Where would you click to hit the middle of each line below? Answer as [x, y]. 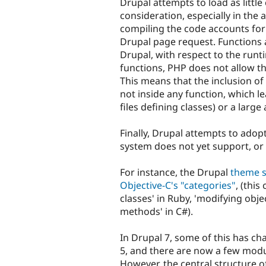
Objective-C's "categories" [178, 186]
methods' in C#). [156, 212]
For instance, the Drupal [175, 172]
